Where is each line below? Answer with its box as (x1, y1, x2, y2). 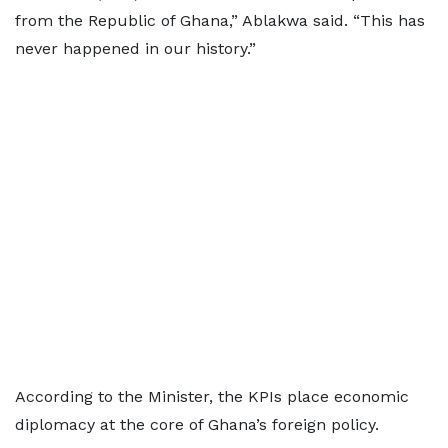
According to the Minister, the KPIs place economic (15, 387, 409, 406)
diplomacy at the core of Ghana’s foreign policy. (15, 415, 379, 434)
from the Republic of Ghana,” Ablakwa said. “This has (15, 11, 425, 30)
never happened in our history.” (15, 39, 256, 58)
